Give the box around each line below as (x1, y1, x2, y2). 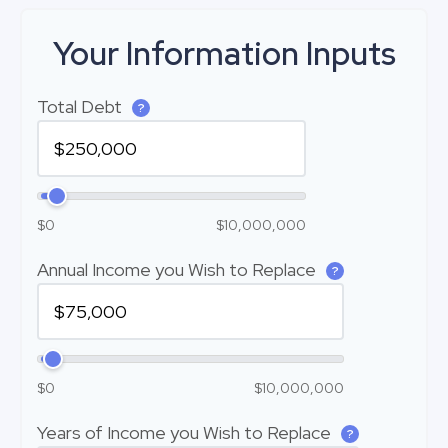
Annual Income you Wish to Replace (37, 258, 320, 281)
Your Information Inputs (52, 32, 396, 75)
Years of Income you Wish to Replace (37, 421, 335, 444)
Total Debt (37, 95, 126, 118)
